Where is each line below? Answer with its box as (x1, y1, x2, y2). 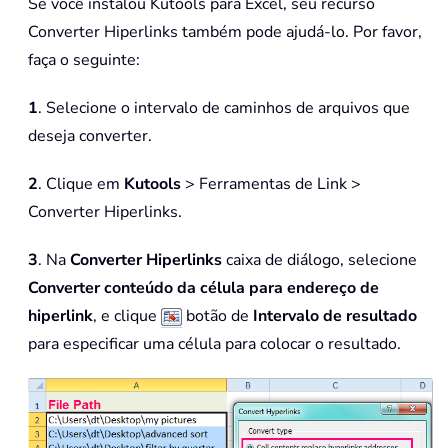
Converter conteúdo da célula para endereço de (28, 277, 379, 300)
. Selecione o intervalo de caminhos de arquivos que (38, 97, 410, 120)
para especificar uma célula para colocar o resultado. (28, 333, 401, 356)
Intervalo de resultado (249, 305, 417, 328)
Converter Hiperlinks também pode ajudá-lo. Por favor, (28, 21, 422, 44)
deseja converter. (28, 125, 152, 148)
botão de (182, 305, 249, 328)
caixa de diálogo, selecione (222, 249, 417, 272)
